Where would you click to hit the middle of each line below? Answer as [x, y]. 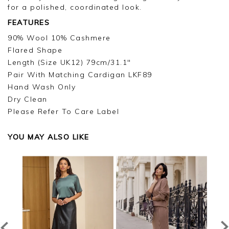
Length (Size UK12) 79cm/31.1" [70, 62]
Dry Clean [28, 99]
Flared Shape [35, 50]
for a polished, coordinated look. [75, 7]
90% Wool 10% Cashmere [59, 38]
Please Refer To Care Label [63, 111]
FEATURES [29, 22]
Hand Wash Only [42, 87]
